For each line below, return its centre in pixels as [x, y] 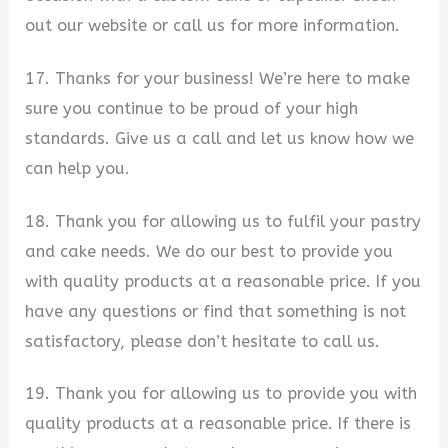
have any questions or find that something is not [216, 311]
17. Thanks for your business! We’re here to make [218, 78]
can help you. [78, 168]
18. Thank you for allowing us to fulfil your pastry [223, 221]
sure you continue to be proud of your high [192, 108]
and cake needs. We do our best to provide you [209, 251]
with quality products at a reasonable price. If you [223, 281]
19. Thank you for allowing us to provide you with [221, 394]
